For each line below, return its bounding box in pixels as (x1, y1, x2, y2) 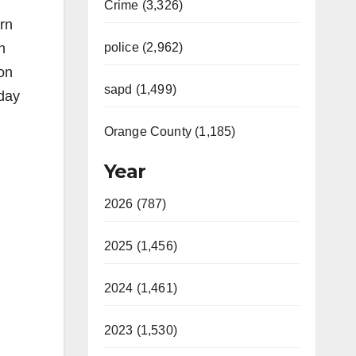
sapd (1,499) (103, 83, 176, 96)
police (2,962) (103, 41, 184, 54)
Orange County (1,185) (103, 125, 236, 138)
